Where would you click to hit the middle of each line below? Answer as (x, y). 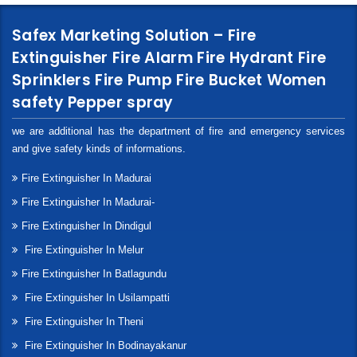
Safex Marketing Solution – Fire (134, 36)
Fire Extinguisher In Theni (82, 322)
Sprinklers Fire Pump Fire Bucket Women (169, 80)
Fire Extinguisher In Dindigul (86, 226)
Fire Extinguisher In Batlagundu (94, 274)
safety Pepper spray (93, 103)
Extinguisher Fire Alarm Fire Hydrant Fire (169, 58)
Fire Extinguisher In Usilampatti (96, 298)
